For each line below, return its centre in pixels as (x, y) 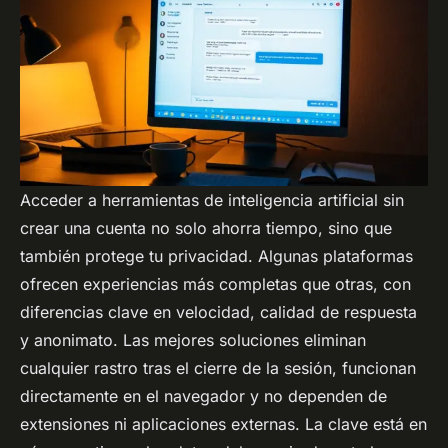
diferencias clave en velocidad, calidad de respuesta (218, 312)
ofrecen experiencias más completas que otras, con (215, 284)
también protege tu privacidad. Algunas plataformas (216, 256)
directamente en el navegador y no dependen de (203, 396)
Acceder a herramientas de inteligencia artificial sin (212, 200)
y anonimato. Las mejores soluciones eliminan (193, 340)
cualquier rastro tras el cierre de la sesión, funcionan (218, 368)
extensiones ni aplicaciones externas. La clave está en (223, 424)
